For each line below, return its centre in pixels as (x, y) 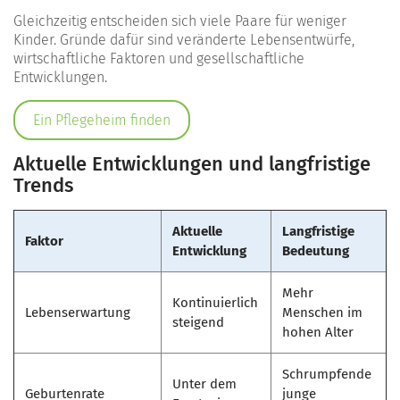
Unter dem (204, 383)
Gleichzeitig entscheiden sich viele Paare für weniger (180, 21)
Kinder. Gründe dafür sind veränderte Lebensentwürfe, (184, 39)
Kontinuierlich (215, 302)
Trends (43, 185)
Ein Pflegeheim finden (102, 120)
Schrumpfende (327, 374)
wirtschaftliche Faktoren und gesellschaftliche (159, 58)
